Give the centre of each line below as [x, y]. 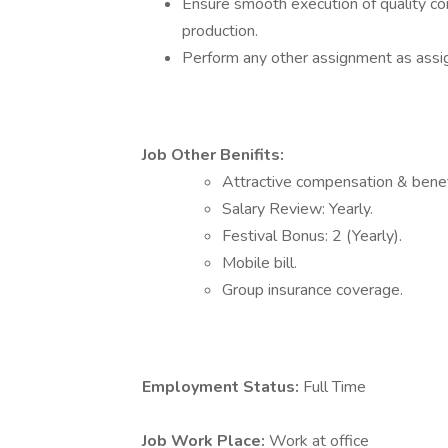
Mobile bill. [259, 263]
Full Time [334, 387]
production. [220, 31]
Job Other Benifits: [213, 155]
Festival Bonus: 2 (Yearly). [312, 236]
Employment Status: [222, 387]
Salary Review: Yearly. [297, 209]
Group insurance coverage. [312, 290]
